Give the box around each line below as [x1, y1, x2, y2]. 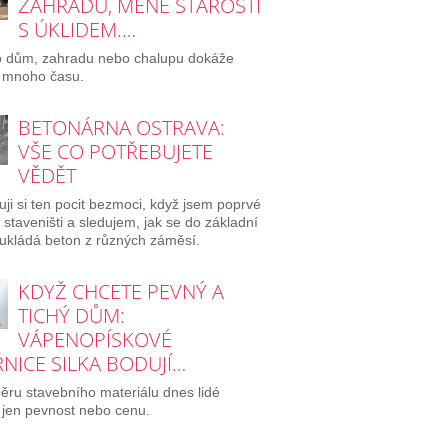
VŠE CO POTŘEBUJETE [17, 138, 213, 166]
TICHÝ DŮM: [17, 301, 125, 329]
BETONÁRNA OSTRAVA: [17, 114, 225, 142]
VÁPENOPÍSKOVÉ [17, 325, 172, 353]
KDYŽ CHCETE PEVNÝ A [17, 277, 224, 305]
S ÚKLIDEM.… [17, 16, 136, 44]
